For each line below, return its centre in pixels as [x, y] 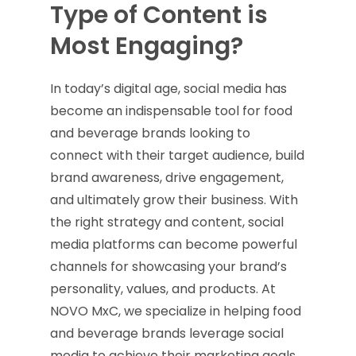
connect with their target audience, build [177, 155]
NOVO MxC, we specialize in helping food [175, 311]
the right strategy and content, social [166, 222]
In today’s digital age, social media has [168, 89]
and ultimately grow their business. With [174, 200]
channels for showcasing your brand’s [168, 267]
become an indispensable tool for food [171, 111]
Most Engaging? [146, 46]
